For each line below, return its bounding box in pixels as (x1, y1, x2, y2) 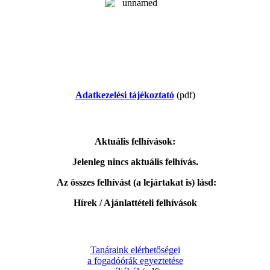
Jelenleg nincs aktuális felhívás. (72, 157, 198, 168)
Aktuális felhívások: (95, 136, 175, 147)
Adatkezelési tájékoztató (75, 89, 174, 100)
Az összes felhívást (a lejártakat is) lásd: (56, 177, 216, 188)
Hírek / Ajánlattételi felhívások (73, 198, 197, 209)
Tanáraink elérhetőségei (90, 244, 180, 255)
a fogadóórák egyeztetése (87, 255, 183, 266)
